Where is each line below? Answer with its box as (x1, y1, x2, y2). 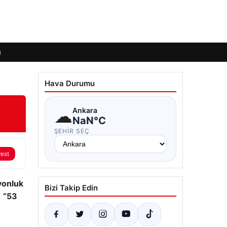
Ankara (72, 105, 97, 115)
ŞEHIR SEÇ (54, 127, 90, 135)
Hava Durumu (44, 79, 95, 88)
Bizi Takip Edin (44, 183, 98, 193)
